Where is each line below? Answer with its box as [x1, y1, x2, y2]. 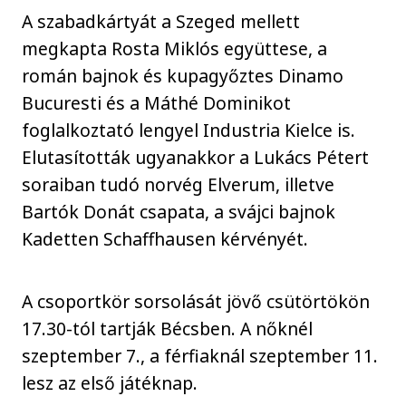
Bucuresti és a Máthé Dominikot [22, 91, 292, 116]
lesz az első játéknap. [22, 370, 208, 395]
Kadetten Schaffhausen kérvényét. [22, 227, 309, 252]
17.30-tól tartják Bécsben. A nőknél [22, 315, 314, 341]
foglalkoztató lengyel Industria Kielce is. [22, 118, 356, 143]
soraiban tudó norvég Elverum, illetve [22, 172, 335, 198]
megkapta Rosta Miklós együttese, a [22, 36, 328, 62]
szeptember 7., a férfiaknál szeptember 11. [22, 343, 379, 368]
